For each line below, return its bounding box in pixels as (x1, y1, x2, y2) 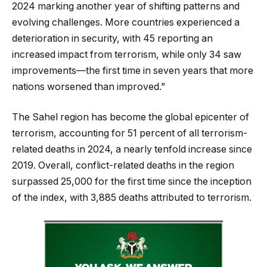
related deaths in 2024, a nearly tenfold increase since (12, 144, 252, 156)
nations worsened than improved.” (12, 80, 165, 92)
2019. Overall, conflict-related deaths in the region (12, 160, 234, 172)
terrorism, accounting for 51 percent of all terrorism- (12, 128, 247, 139)
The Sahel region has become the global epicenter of (12, 111, 249, 123)
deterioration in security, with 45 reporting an (12, 32, 213, 44)
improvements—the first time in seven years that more (12, 64, 253, 76)
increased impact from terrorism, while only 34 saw (12, 48, 241, 60)
